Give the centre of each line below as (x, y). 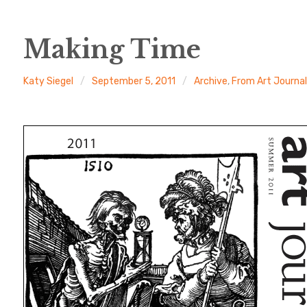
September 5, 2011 (134, 81)
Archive (211, 81)
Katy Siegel (49, 81)
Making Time (112, 50)
